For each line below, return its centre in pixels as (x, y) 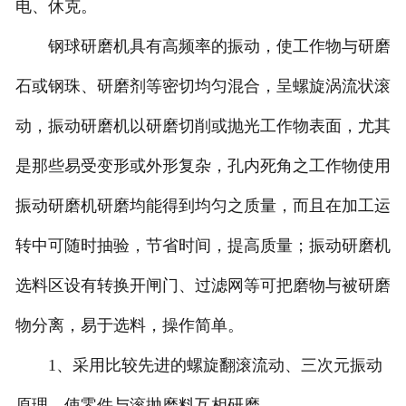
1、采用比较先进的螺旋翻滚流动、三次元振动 (198, 366)
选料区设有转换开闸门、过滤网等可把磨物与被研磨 (203, 286)
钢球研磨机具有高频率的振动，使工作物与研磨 (203, 47)
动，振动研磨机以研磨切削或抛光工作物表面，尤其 (203, 126)
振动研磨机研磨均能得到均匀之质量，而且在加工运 (203, 206)
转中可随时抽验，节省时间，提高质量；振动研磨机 (203, 246)
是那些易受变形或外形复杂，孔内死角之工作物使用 (203, 166)
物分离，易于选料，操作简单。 (129, 326)
